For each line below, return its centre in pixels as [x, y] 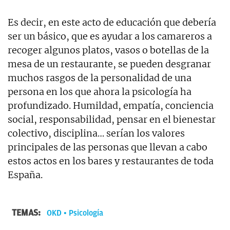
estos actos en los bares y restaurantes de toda [111, 161]
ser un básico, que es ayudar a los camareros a [110, 36]
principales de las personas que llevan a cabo [108, 147]
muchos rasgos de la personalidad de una [100, 78]
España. [25, 175]
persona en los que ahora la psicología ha [100, 91]
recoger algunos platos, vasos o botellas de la [108, 50]
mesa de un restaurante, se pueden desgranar [109, 64]
